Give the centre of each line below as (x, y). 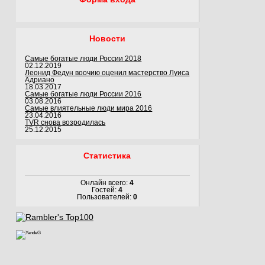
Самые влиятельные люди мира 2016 (89, 108)
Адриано (40, 80)
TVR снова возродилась (65, 122)
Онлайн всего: (105, 183)
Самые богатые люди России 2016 (83, 94)
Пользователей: (105, 197)
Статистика (107, 155)
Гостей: (105, 190)
